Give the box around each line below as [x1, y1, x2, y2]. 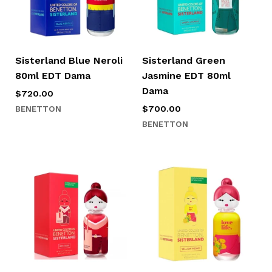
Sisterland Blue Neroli [15, 55, 123, 67]
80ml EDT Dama [15, 70, 90, 82]
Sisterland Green [142, 55, 225, 67]
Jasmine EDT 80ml [142, 70, 231, 82]
